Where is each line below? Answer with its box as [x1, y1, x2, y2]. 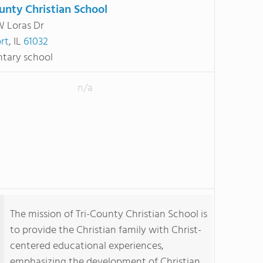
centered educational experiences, [10, 238, 164, 255]
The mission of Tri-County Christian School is [10, 206, 207, 223]
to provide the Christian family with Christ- [10, 222, 201, 239]
